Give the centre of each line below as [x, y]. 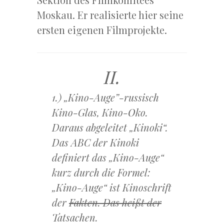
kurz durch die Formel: [101, 172]
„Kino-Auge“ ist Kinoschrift [112, 187]
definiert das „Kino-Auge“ [108, 157]
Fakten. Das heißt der [115, 202]
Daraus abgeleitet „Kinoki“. [110, 127]
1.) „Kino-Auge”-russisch [105, 97]
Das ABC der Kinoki [95, 142]
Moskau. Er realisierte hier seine [110, 15]
